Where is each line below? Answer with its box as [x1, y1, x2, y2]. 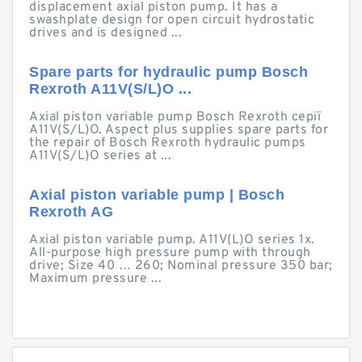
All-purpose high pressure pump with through [29, 245, 311, 261]
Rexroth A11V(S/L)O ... [29, 81, 192, 97]
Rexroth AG [29, 204, 113, 220]
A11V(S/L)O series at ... [29, 148, 171, 164]
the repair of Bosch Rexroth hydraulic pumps [29, 135, 306, 151]
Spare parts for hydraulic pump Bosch [29, 64, 308, 80]
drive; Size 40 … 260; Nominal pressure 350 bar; [29, 258, 333, 274]
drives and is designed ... [29, 25, 182, 41]
